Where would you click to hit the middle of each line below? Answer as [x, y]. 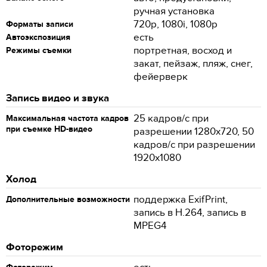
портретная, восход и [183, 51]
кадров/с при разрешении [194, 145]
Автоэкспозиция [38, 37]
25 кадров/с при [171, 119]
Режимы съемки [39, 50]
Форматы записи [40, 24]
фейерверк [161, 77]
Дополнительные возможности [68, 199]
